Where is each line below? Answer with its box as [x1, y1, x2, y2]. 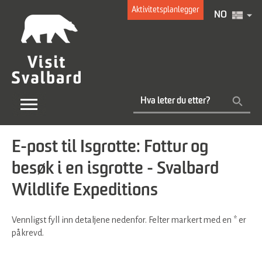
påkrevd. [12, 228, 44, 237]
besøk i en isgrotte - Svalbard [12, 160, 219, 178]
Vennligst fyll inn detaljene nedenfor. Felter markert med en [12, 215, 233, 225]
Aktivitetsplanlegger [132, 6, 199, 14]
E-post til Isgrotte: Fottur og [12, 139, 208, 156]
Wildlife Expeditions [12, 182, 158, 199]
